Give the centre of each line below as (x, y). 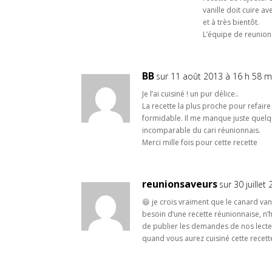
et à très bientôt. (231, 22)
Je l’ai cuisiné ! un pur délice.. (191, 93)
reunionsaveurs (180, 184)
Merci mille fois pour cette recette (200, 142)
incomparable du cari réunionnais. (202, 130)
